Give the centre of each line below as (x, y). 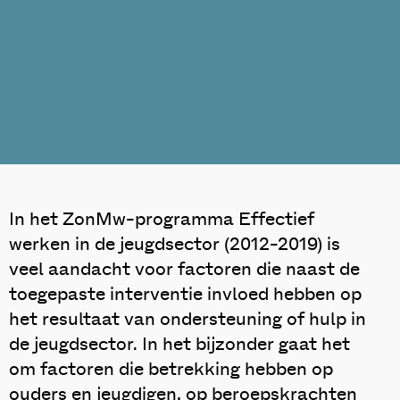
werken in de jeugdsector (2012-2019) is (175, 245)
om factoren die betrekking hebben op (171, 370)
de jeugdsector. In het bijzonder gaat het (179, 345)
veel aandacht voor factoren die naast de (184, 270)
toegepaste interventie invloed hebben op (185, 295)
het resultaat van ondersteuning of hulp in (187, 320)
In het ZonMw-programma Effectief (162, 220)
